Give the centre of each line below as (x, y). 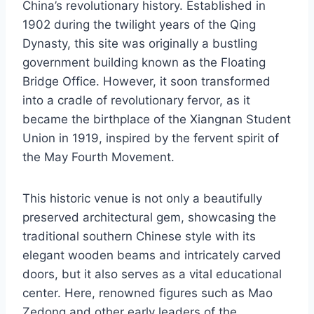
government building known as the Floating (144, 63)
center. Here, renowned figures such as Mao (148, 293)
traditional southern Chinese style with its (139, 237)
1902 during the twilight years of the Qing (139, 25)
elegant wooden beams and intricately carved (152, 255)
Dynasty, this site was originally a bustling (140, 44)
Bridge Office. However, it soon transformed (146, 82)
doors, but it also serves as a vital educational (152, 274)
